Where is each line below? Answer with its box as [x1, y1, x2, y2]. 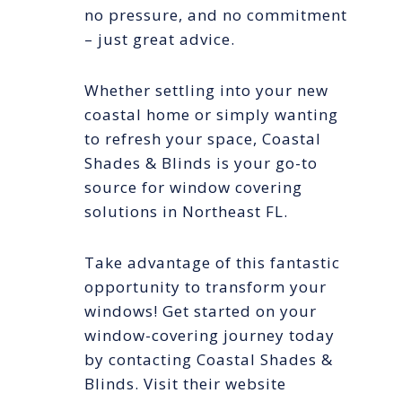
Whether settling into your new [84, 79, 328, 100]
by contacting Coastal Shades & [84, 348, 333, 370]
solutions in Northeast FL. [84, 200, 288, 222]
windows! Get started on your [84, 300, 317, 321]
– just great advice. [84, 28, 235, 49]
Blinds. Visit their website [84, 372, 286, 394]
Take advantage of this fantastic [84, 251, 340, 273]
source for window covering [84, 176, 302, 197]
